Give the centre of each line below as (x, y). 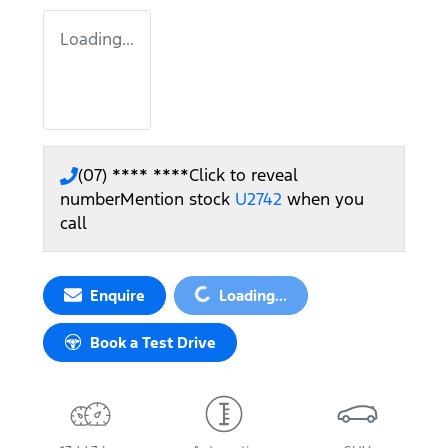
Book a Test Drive (153, 342)
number (90, 198)
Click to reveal (243, 174)
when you (325, 198)
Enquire (117, 295)
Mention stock (177, 198)
